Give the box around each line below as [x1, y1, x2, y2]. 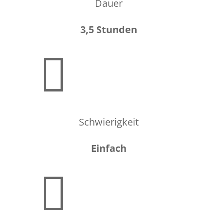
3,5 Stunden [80, 23, 138, 36]
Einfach [91, 142, 127, 155]
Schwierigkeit [79, 115, 139, 128]
